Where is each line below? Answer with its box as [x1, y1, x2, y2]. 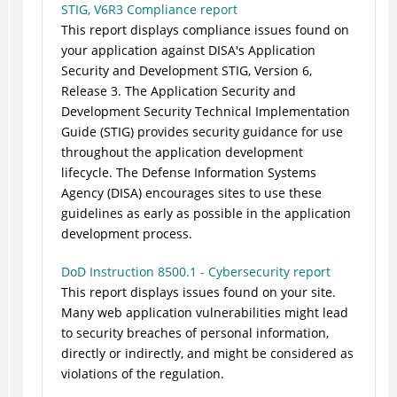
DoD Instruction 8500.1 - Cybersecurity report [60, 263, 331, 281]
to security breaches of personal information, [60, 324, 329, 342]
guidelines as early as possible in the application [60, 205, 351, 222]
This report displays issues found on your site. [60, 284, 336, 301]
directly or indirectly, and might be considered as [60, 345, 354, 362]
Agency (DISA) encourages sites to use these [60, 184, 322, 202]
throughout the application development [60, 144, 303, 161]
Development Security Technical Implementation [60, 103, 350, 121]
